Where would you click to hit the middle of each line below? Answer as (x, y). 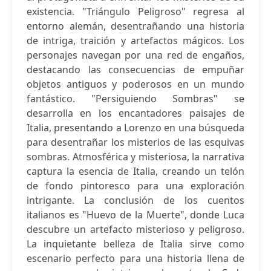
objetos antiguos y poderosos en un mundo (135, 84)
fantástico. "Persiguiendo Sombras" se (135, 99)
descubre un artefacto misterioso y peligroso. (135, 229)
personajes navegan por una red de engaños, (135, 55)
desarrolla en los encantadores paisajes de (135, 113)
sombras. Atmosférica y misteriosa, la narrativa (135, 157)
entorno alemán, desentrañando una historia (135, 26)
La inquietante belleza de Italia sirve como (135, 244)
